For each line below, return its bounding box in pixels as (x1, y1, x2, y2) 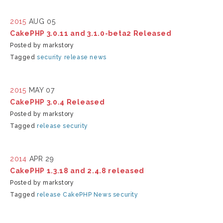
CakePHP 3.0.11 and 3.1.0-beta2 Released (10, 29, 172, 37)
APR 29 (29, 155, 54, 163)
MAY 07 (28, 86, 55, 94)
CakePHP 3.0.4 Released (10, 98, 105, 106)
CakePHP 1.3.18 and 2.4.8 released (10, 167, 145, 175)
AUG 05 (28, 17, 56, 25)
